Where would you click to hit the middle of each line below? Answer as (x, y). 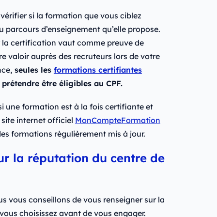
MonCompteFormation (117, 120)
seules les (33, 70)
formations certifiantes (98, 70)
